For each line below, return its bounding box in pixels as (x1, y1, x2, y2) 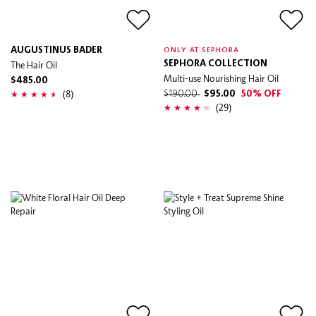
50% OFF (241, 89, 281, 99)
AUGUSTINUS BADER (11, 45, 102, 55)
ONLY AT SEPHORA (164, 46, 240, 54)
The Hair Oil (11, 59, 57, 71)
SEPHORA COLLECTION (164, 59, 267, 68)
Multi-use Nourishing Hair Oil (164, 72, 279, 84)
